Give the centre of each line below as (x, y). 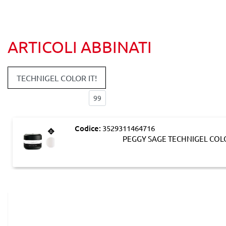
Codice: (88, 128)
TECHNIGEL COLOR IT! (57, 78)
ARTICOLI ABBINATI (80, 47)
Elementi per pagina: (45, 98)
